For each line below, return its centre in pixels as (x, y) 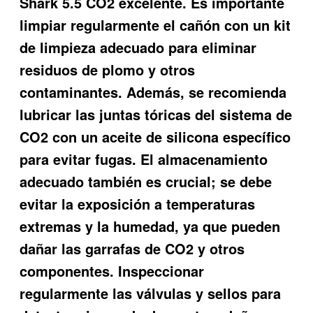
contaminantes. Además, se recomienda (153, 92)
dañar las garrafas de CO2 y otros (132, 248)
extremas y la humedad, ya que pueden (150, 226)
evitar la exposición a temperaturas (138, 203)
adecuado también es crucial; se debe (146, 181)
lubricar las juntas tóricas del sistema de (156, 114)
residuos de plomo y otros (108, 69)
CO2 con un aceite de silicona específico (155, 136)
